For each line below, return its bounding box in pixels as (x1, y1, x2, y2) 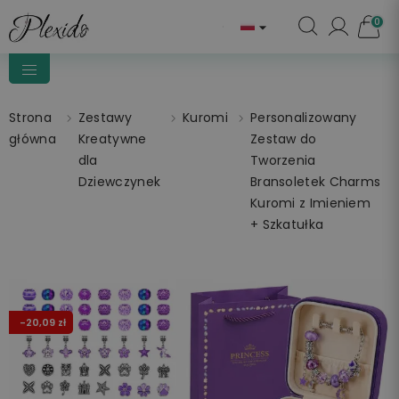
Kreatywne (77, 130, 147, 148)
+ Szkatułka (249, 216, 324, 233)
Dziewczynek (77, 173, 161, 191)
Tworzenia (249, 151, 316, 169)
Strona (9, 109, 52, 126)
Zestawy (77, 109, 132, 126)
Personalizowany (249, 109, 357, 126)
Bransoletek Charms (249, 173, 381, 191)
